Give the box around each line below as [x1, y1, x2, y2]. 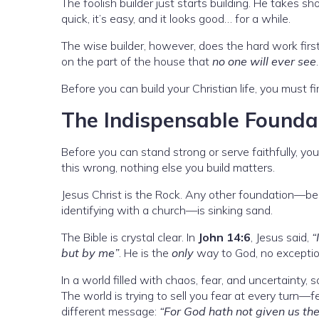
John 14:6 [198, 230, 251, 245]
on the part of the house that [61, 54, 212, 69]
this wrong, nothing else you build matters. [61, 160, 275, 175]
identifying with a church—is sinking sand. [61, 203, 273, 218]
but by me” [61, 246, 119, 261]
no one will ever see [212, 54, 316, 69]
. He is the [119, 246, 172, 261]
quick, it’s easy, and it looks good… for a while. [61, 11, 291, 26]
